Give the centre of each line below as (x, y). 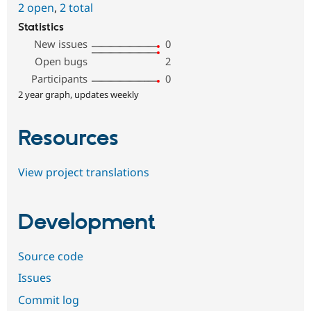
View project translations (84, 172)
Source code (51, 256)
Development (87, 223)
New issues (61, 44)
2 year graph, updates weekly (78, 95)
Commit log (49, 300)
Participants (60, 79)
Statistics (41, 28)
